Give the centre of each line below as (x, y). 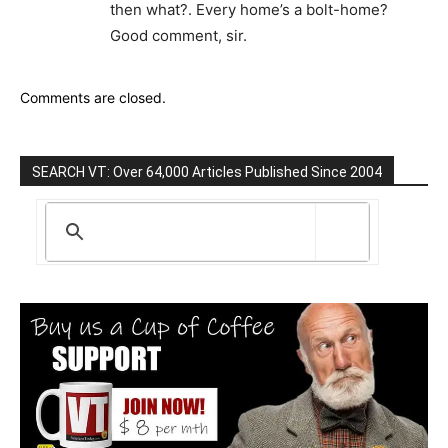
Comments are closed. (93, 97)
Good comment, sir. (178, 35)
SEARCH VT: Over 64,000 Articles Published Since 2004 (207, 171)
